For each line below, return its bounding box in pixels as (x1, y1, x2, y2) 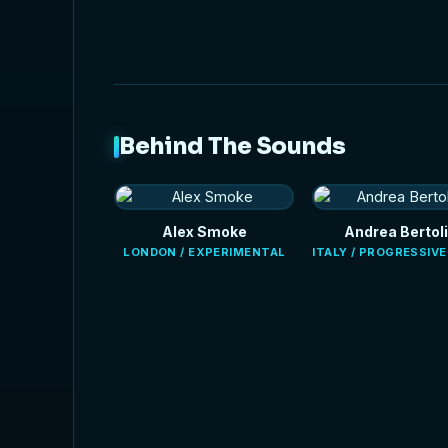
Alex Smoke (161, 223, 247, 241)
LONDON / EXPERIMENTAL (123, 245, 286, 260)
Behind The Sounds (119, 132, 346, 162)
